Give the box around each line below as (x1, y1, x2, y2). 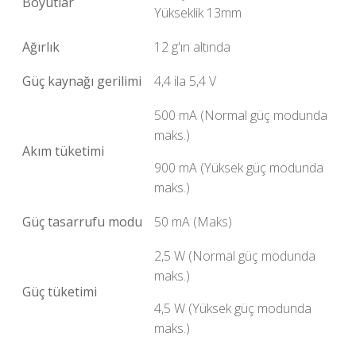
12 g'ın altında (154, 38, 230, 56)
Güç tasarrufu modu (22, 213, 142, 230)
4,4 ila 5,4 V (154, 72, 216, 90)
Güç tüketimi (22, 283, 97, 300)
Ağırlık (22, 38, 60, 56)
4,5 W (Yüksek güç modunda (154, 300, 311, 317)
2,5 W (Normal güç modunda (154, 247, 315, 265)
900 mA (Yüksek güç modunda (154, 159, 323, 176)
